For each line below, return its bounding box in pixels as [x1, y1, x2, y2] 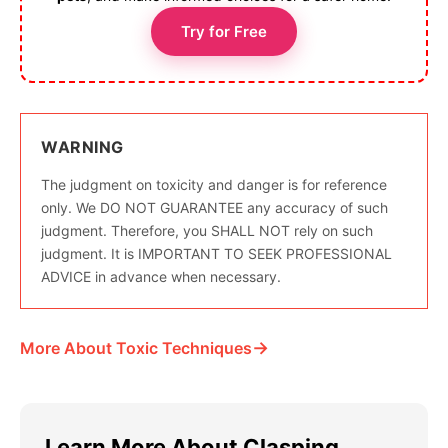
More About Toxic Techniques [20, 337, 252, 358]
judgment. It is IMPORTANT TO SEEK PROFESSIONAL [41, 244, 392, 262]
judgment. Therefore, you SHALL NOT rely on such [41, 221, 373, 239]
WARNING [41, 136, 124, 157]
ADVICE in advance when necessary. [41, 267, 281, 285]
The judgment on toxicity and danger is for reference [41, 175, 387, 193]
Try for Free [181, 21, 267, 41]
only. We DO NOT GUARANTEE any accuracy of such [41, 198, 388, 216]
